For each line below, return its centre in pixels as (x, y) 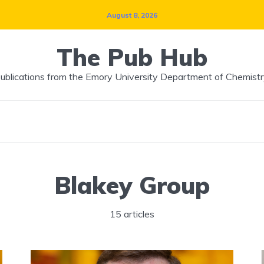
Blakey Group (132, 185)
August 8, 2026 (132, 15)
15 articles (132, 214)
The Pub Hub (132, 57)
